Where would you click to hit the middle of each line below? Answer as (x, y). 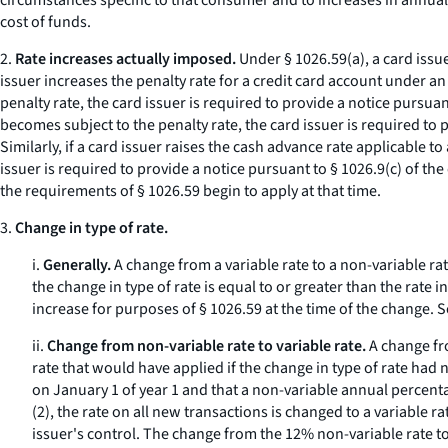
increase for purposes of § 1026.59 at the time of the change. (234, 309)
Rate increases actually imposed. (125, 59)
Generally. (77, 265)
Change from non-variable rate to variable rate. (206, 346)
